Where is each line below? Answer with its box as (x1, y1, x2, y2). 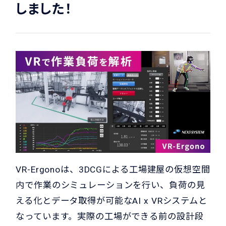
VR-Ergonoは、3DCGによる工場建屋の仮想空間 (16, 164, 210, 175)
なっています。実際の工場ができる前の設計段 (16, 211, 204, 221)
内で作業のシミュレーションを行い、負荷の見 (16, 180, 205, 190)
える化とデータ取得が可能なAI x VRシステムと (16, 195, 207, 206)
